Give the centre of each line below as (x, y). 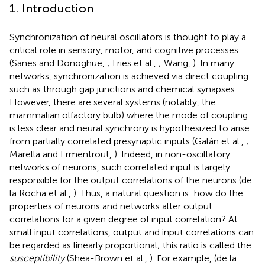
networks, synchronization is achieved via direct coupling (129, 76)
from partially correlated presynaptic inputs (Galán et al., (128, 141)
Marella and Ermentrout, (62, 154)
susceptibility (37, 258)
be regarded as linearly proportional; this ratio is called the (130, 245)
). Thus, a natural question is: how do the (158, 193)
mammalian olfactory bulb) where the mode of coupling (129, 115)
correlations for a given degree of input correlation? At (124, 219)
